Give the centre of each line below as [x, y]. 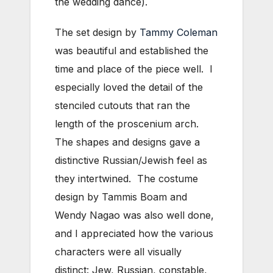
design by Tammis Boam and [121, 197]
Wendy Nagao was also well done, [134, 215]
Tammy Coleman [179, 32]
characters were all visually [118, 251]
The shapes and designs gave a [127, 142]
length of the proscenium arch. [128, 123]
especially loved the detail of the [129, 87]
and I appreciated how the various [134, 233]
